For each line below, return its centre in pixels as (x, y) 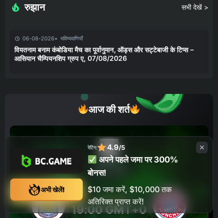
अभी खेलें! (53, 189)
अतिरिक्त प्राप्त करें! (116, 201)
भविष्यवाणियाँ (72, 38)
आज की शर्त (109, 109)
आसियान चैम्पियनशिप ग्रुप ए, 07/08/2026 (71, 58)
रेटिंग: (92, 147)
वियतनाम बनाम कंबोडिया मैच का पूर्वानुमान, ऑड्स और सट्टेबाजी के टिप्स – (104, 49)
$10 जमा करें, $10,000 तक (129, 189)
